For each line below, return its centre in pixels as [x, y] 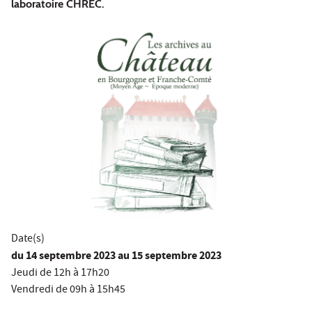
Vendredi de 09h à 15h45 [68, 291]
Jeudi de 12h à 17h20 [60, 274]
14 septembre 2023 [70, 257]
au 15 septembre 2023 [170, 257]
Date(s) [28, 240]
